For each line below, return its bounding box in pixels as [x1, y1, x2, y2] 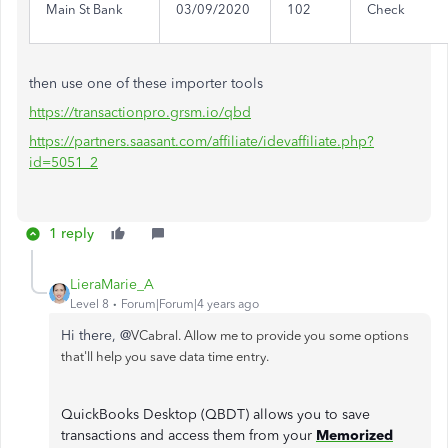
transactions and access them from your [61, 427, 316, 444]
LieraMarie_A [70, 276, 154, 293]
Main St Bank [46, 2, 123, 17]
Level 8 [70, 297, 109, 311]
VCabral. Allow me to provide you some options [131, 328, 409, 343]
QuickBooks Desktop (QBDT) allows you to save [61, 406, 370, 423]
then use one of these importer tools [29, 75, 263, 92]
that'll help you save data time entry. [61, 349, 269, 364]
